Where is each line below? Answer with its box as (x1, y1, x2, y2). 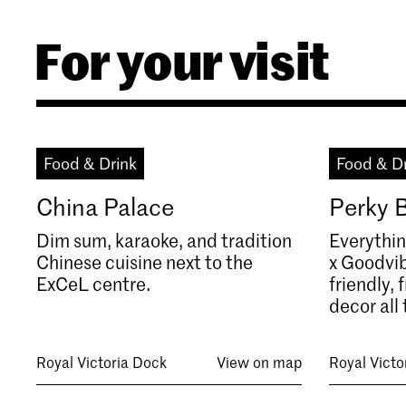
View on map (217, 351, 303, 372)
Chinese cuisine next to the (36, 249, 253, 274)
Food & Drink (43, 151, 137, 174)
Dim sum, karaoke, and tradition (36, 227, 292, 252)
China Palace (36, 190, 174, 222)
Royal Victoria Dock (36, 351, 167, 372)
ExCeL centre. (36, 271, 150, 295)
